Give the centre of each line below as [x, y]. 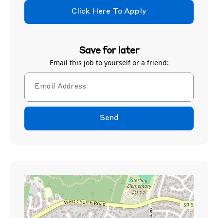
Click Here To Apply [109, 12]
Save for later [109, 51]
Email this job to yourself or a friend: [109, 63]
